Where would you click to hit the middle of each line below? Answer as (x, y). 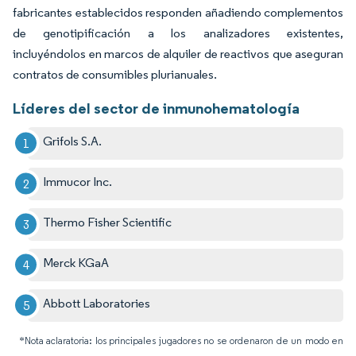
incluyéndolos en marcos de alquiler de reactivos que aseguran (178, 53)
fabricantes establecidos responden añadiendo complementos (178, 12)
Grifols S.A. (73, 141)
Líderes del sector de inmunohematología (156, 108)
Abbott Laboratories (97, 303)
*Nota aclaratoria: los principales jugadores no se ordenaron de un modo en (181, 340)
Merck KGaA (76, 262)
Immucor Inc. (78, 181)
